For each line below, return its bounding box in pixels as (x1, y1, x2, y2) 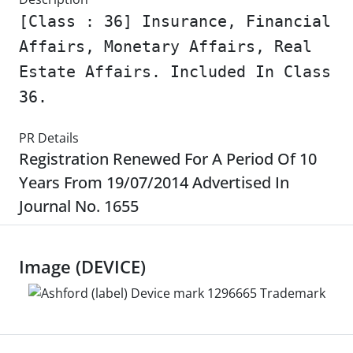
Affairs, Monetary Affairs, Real (19, 37, 312, 56)
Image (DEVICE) (19, 255, 146, 278)
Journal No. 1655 (19, 195, 139, 217)
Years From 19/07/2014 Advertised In (19, 172, 289, 193)
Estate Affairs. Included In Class (19, 62, 331, 81)
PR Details (19, 129, 79, 147)
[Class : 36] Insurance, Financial (19, 12, 331, 31)
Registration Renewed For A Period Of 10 (19, 148, 317, 169)
